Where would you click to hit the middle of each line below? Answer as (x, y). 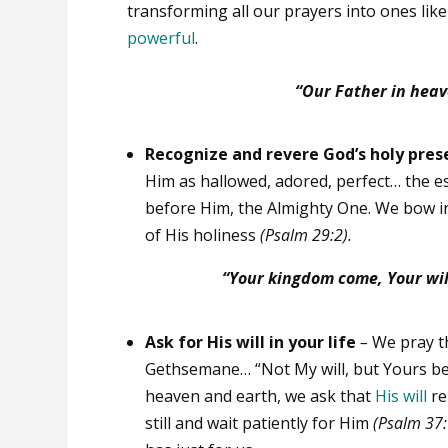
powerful (161, 38)
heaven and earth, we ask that (260, 396)
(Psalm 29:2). (306, 235)
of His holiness (203, 235)
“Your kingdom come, (302, 278)
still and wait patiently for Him (259, 423)
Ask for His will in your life (251, 342)
